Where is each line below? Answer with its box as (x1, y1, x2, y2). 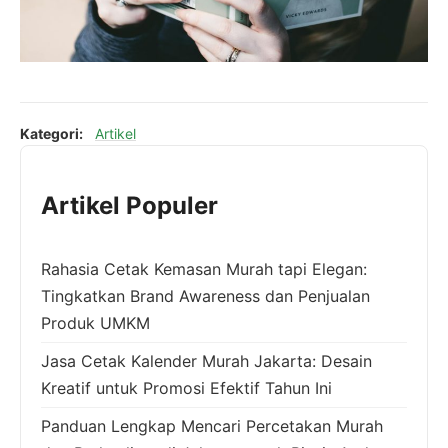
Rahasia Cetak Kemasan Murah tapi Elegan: (41, 258, 367, 279)
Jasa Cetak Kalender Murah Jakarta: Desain (41, 350, 372, 371)
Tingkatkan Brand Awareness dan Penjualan (41, 285, 370, 306)
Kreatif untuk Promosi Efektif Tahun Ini (41, 377, 332, 398)
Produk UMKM (41, 312, 150, 333)
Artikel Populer (41, 190, 218, 220)
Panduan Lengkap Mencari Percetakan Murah (41, 415, 383, 436)
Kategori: (20, 124, 83, 142)
